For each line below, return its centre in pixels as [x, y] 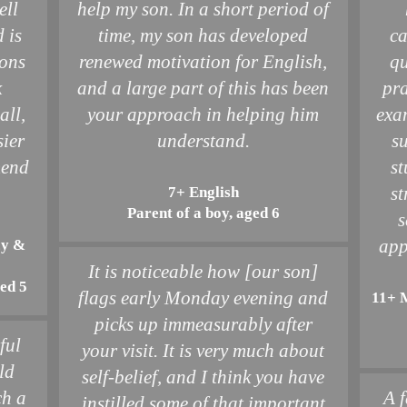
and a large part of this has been [203, 88]
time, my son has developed [203, 35]
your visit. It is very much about [203, 351]
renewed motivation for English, [203, 62]
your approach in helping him [203, 114]
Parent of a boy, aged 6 [203, 213]
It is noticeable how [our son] [203, 272]
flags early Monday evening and [203, 298]
